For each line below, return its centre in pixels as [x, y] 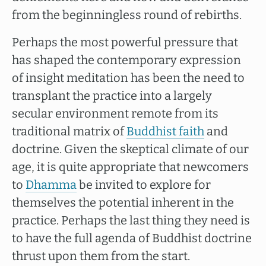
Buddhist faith [165, 131]
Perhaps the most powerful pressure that [125, 42]
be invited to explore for [144, 185]
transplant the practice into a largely [112, 96]
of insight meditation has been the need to [128, 78]
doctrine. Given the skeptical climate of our [130, 149]
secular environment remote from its [115, 113]
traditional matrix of [69, 131]
